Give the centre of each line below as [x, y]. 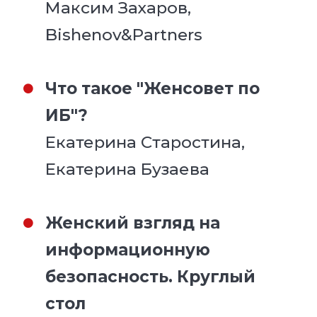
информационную [128, 249]
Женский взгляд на [133, 223]
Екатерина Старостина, [145, 142]
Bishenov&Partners [124, 34]
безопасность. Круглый [151, 276]
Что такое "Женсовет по [153, 88]
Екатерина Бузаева [128, 169]
